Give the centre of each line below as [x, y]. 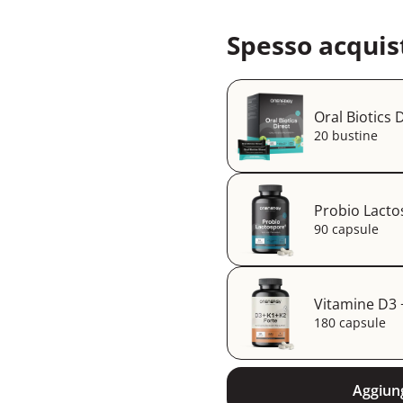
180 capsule [350, 323]
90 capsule [346, 229]
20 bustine [346, 136]
